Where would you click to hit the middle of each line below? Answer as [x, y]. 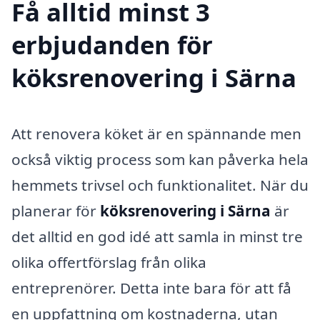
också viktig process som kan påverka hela [160, 159]
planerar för [56, 210]
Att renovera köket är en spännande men [156, 133]
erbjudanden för [112, 44]
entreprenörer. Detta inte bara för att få [151, 287]
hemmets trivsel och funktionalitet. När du [160, 185]
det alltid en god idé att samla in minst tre [157, 236]
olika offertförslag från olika [109, 262]
